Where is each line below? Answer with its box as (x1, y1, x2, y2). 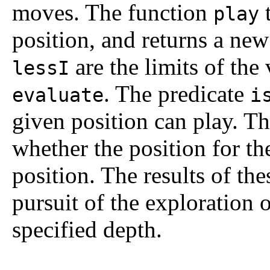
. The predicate (104, 80, 250, 107)
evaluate (12, 84, 104, 106)
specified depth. (12, 216, 162, 242)
